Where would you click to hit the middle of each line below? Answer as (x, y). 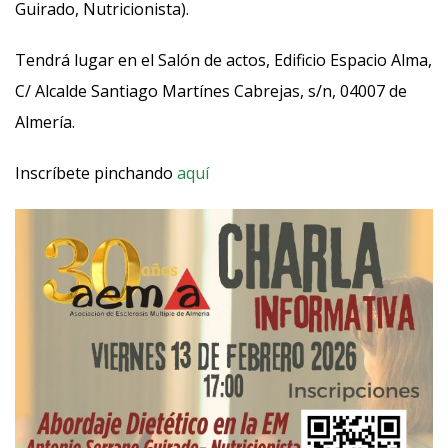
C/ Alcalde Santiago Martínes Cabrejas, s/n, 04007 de (211, 91)
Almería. (45, 122)
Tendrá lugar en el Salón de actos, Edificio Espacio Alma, (223, 60)
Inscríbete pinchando (94, 173)
